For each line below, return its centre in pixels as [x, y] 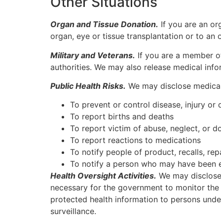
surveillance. [73, 211]
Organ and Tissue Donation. [104, 24]
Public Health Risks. [88, 86]
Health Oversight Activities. [103, 176]
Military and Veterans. [93, 55]
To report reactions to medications [135, 140]
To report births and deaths [122, 117]
